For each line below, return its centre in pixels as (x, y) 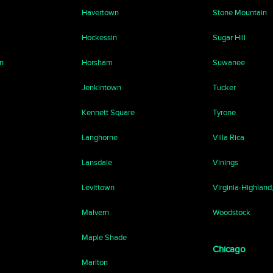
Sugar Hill (229, 37)
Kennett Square (108, 112)
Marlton (95, 262)
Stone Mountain (239, 12)
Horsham (97, 62)
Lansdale (97, 162)
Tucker (224, 87)
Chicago (229, 249)
